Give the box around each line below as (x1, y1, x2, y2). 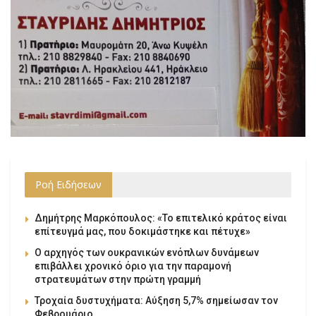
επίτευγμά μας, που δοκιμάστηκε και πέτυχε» (35, 226, 250, 238)
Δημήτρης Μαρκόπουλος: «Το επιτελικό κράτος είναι (35, 212, 287, 224)
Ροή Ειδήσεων (35, 178, 102, 192)
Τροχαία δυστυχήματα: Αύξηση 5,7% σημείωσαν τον (35, 295, 278, 307)
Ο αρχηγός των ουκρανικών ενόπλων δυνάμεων (35, 247, 259, 259)
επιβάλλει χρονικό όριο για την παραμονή (35, 260, 231, 272)
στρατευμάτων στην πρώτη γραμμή (35, 274, 201, 286)
